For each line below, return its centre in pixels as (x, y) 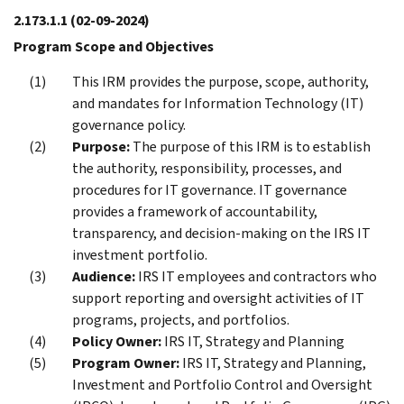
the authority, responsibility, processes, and (207, 168)
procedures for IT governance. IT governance (210, 189)
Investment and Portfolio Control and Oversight (222, 384)
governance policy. (129, 124)
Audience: (104, 276)
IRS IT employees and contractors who (256, 276)
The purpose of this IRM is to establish (250, 146)
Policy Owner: (117, 341)
